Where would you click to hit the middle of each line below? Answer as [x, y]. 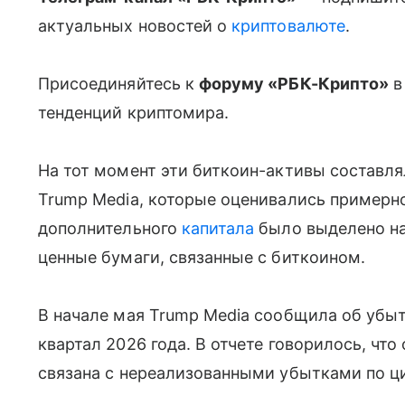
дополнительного [110, 228]
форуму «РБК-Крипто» [294, 83]
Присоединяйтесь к [118, 83]
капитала [218, 228]
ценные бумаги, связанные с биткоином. [202, 257]
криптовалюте [288, 25]
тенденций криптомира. [134, 112]
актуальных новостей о [135, 25]
